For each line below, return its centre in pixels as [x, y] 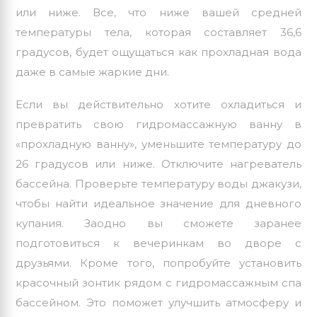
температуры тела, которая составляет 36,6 [158, 33]
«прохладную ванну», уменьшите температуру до [158, 144]
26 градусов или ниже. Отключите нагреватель [158, 164]
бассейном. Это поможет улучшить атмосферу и [158, 303]
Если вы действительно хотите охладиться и [158, 105]
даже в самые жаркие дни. [93, 72]
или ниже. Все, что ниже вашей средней [158, 13]
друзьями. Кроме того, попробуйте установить [158, 263]
